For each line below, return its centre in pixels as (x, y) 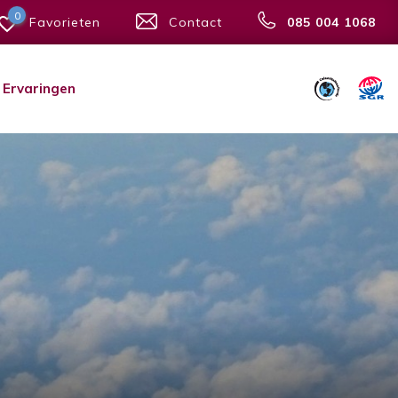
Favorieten (65, 22)
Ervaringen (39, 88)
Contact (195, 22)
